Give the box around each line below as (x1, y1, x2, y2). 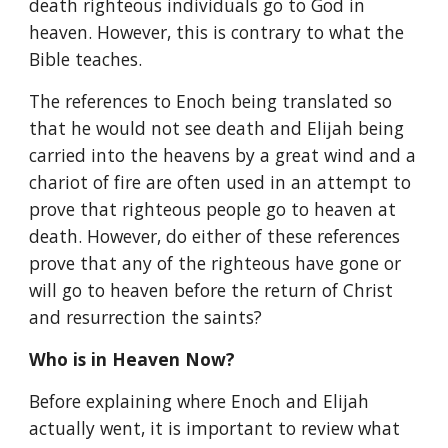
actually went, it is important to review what (29, 416, 401, 440)
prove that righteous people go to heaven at (29, 197, 397, 221)
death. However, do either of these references (29, 224, 401, 248)
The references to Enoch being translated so (29, 89, 393, 113)
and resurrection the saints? (29, 305, 263, 329)
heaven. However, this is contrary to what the (29, 20, 405, 44)
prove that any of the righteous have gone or (29, 251, 402, 275)
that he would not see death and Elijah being (29, 116, 405, 140)
